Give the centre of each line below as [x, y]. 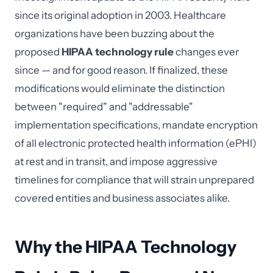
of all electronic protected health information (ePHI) [136, 143]
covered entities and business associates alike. [122, 198]
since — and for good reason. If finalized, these [121, 70]
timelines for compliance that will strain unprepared [134, 180]
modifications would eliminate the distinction [120, 88]
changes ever [206, 52]
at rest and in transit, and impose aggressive [116, 161]
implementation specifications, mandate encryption [136, 125]
